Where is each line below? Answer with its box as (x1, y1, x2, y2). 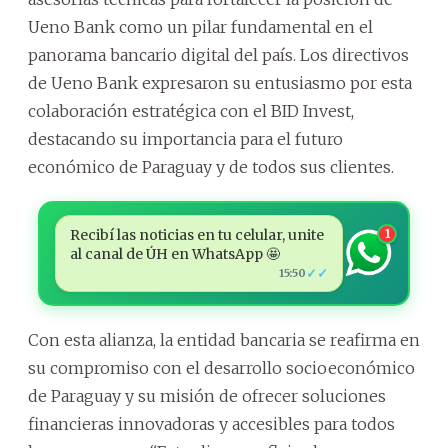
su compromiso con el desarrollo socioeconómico (28, 357, 415, 378)
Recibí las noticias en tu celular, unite (69, 225, 324, 244)
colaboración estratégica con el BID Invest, (28, 100, 354, 121)
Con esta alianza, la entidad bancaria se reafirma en (28, 329, 420, 350)
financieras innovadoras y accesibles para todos (28, 413, 395, 434)
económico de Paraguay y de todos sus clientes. (28, 156, 394, 177)
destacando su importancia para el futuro (28, 128, 343, 149)
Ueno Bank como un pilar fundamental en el (28, 16, 373, 37)
